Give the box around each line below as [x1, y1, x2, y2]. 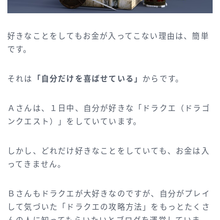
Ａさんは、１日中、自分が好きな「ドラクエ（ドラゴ [7, 104, 210, 112]
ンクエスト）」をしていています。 [7, 117, 142, 126]
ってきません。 [7, 160, 66, 168]
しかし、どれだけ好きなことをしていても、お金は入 [7, 146, 210, 155]
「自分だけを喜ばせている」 [32, 74, 143, 83]
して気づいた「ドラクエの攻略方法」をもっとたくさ [7, 202, 210, 211]
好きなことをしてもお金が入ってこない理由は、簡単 [7, 31, 209, 40]
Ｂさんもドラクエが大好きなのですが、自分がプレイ [7, 189, 210, 198]
